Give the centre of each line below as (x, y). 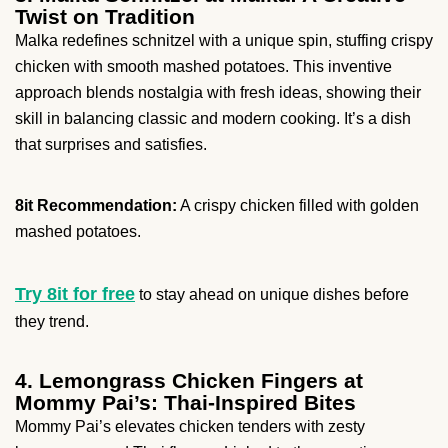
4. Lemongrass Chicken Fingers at (189, 381)
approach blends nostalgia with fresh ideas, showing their (218, 93)
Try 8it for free (75, 294)
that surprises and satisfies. (111, 145)
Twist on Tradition (105, 17)
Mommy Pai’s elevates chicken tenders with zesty (190, 427)
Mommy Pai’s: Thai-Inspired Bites (185, 403)
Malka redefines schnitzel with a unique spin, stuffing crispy (224, 41)
